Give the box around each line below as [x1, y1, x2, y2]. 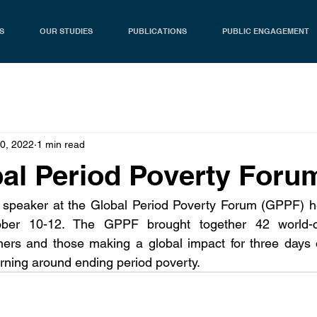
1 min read [37, 138, 85, 150]
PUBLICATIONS [127, 26, 187, 36]
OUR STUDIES [39, 26, 93, 36]
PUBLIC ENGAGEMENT [221, 26, 309, 36]
